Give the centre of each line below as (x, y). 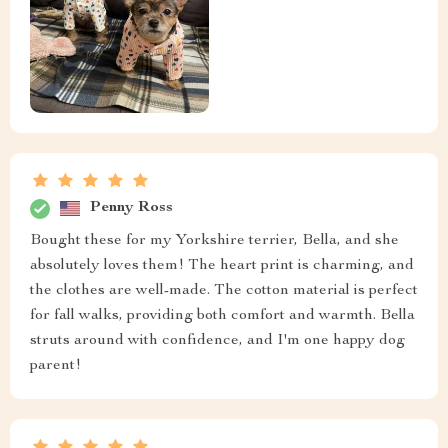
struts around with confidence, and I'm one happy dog (217, 340)
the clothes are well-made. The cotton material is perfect (224, 290)
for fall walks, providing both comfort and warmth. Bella (222, 315)
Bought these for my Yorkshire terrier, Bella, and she (214, 240)
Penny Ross (131, 208)
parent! (55, 365)
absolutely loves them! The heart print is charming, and (222, 265)
